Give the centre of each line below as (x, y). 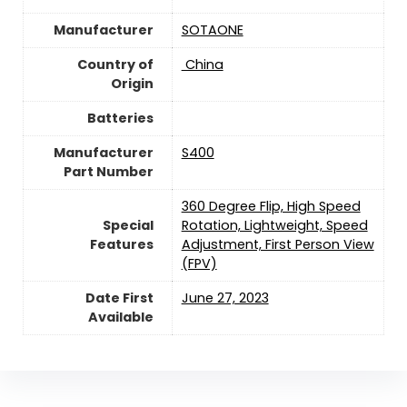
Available (120, 317)
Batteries (120, 118)
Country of (115, 64)
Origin (132, 83)
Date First (119, 298)
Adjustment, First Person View (278, 244)
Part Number (108, 171)
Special (128, 225)
